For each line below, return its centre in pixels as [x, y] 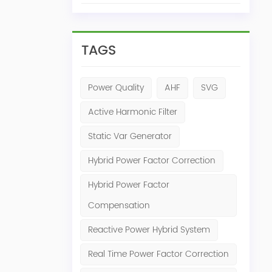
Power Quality [116, 87]
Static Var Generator [130, 136]
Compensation [119, 205]
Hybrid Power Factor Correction [151, 160]
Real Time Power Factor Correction [158, 254]
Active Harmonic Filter [132, 112]
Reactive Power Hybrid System [149, 229]
